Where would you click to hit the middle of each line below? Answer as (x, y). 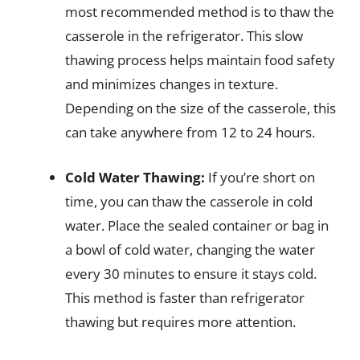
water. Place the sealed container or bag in (197, 225)
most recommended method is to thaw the (200, 12)
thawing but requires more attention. (180, 321)
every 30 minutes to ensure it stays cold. (191, 273)
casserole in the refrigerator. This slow (184, 36)
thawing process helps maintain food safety (200, 60)
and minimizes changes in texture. (172, 84)
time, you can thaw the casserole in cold (189, 201)
